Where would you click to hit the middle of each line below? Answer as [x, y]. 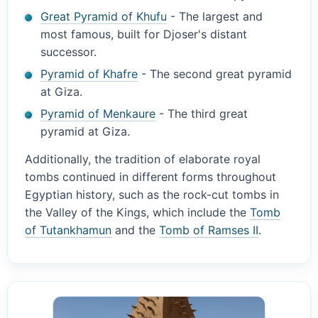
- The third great [202, 114]
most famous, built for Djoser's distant [144, 34]
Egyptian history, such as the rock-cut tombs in [152, 195]
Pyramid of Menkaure [98, 114]
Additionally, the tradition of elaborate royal [143, 159]
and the [135, 230]
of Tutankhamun [68, 230]
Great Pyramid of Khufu [104, 17]
